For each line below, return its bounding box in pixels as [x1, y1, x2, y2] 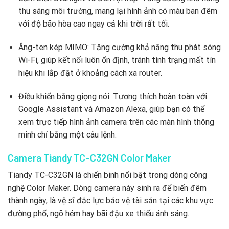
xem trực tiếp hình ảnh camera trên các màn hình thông [18, 117, 214, 127]
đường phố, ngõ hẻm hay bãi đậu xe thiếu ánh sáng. [8, 209, 189, 219]
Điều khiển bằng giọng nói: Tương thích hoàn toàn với [18, 91, 207, 101]
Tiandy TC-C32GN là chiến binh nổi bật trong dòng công [8, 170, 207, 180]
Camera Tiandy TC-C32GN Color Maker [8, 151, 171, 164]
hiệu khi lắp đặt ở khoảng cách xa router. [18, 67, 162, 78]
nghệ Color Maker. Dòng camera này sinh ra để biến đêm [8, 183, 207, 193]
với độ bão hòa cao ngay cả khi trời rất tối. [18, 19, 169, 29]
